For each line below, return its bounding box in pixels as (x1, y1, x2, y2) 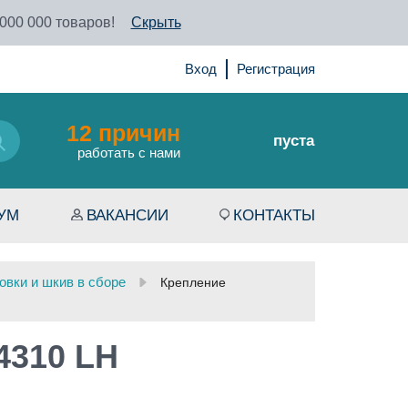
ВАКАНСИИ (86, 207, 168, 224)
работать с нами (76, 145, 180, 160)
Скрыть (130, 15, 181, 30)
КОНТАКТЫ (232, 207, 315, 224)
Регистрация (237, 61, 315, 76)
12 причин (66, 120, 180, 146)
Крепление (160, 275, 226, 290)
